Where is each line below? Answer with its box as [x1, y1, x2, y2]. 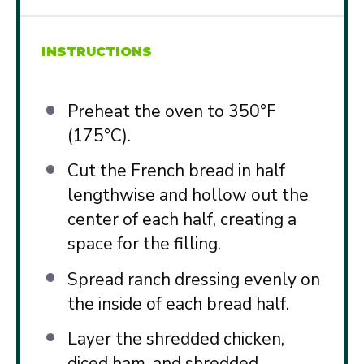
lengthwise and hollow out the [67, 184, 309, 207]
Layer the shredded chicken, [67, 327, 284, 350]
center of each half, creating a [67, 208, 297, 232]
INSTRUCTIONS [41, 43, 153, 59]
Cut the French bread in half [67, 159, 285, 183]
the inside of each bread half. [67, 292, 289, 315]
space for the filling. [67, 232, 221, 256]
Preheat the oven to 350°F [67, 100, 276, 123]
